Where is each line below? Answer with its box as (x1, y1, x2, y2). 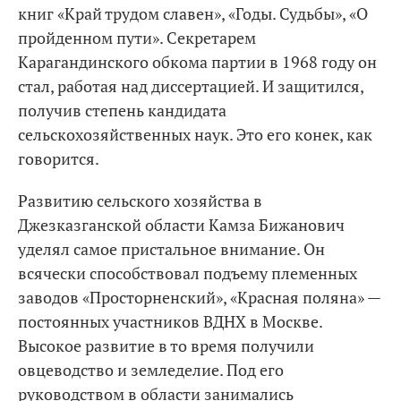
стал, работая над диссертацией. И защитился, (18, 75, 363, 97)
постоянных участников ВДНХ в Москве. (18, 311, 322, 332)
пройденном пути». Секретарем (18, 27, 256, 48)
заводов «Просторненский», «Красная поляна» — (18, 286, 380, 308)
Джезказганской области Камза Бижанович (18, 214, 345, 235)
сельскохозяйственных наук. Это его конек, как (18, 124, 372, 145)
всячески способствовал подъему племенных (18, 262, 357, 284)
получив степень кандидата (18, 99, 226, 121)
